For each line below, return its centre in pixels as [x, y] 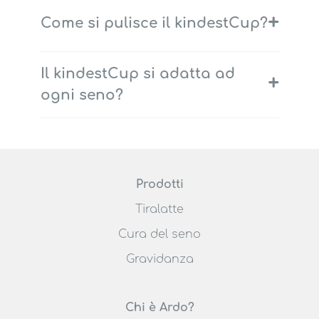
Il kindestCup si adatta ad [137, 73]
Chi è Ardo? [159, 307]
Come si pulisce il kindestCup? [154, 23]
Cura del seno [159, 234]
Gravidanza [159, 259]
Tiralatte [159, 209]
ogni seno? [82, 95]
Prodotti [159, 184]
